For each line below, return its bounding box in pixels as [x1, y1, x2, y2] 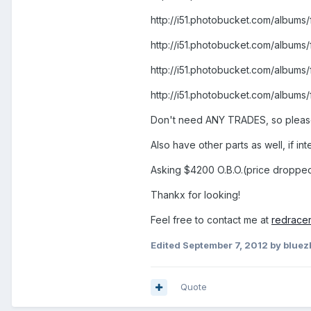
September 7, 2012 [183, 239, 268, 251]
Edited [151, 239, 183, 251]
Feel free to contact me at [151, 214, 271, 226]
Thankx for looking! [151, 189, 240, 201]
